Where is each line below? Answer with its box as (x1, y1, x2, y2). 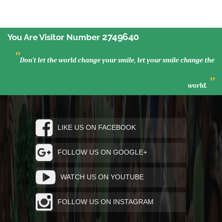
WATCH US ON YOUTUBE (60, 172, 144, 181)
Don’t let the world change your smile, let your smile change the (20, 55, 215, 64)
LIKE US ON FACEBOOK (57, 123, 136, 131)
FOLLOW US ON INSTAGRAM (57, 197, 154, 206)
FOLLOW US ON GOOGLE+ (57, 148, 148, 156)
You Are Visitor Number (7, 32, 102, 42)
